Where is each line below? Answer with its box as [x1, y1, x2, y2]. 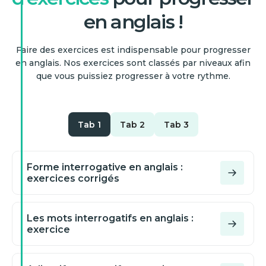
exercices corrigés [27, 173, 119, 185]
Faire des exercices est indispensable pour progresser [15, 45, 251, 55]
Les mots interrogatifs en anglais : [27, 213, 194, 224]
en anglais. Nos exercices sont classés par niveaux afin [15, 58, 251, 68]
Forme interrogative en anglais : [27, 161, 183, 173]
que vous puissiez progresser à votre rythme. [36, 71, 230, 81]
